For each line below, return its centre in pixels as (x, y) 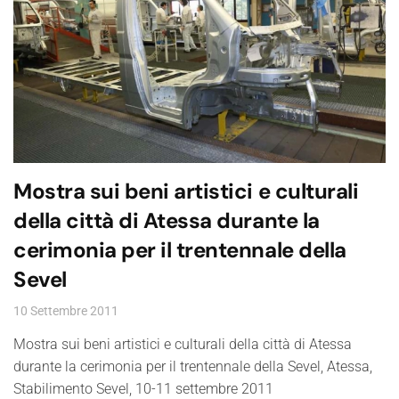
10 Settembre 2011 (66, 311)
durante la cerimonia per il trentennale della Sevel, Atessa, (193, 367)
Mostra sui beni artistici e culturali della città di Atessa (183, 345)
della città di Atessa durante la (167, 221)
